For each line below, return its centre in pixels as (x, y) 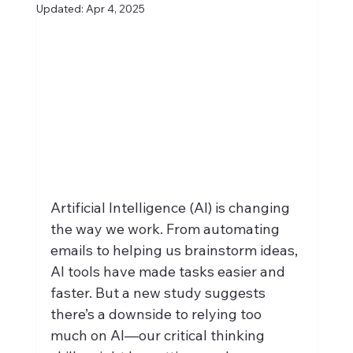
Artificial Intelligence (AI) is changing (171, 207)
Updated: (61, 9)
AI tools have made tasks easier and (169, 271)
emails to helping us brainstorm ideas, (175, 250)
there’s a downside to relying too (157, 314)
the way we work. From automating (166, 229)
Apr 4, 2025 (115, 9)
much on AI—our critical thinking (159, 335)
